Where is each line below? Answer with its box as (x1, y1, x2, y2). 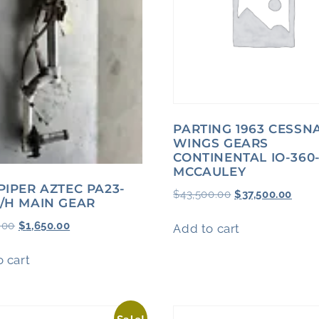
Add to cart (173, 221, 240, 236)
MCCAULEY (173, 164, 246, 179)
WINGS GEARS (173, 136, 268, 151)
